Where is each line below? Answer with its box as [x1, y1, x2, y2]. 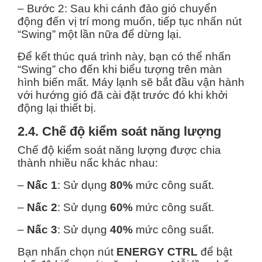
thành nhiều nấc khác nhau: [18, 156, 164, 169]
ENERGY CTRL [116, 245, 198, 258]
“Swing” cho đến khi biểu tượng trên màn [18, 63, 222, 75]
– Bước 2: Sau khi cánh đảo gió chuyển [18, 2, 217, 15]
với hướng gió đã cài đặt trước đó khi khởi [18, 88, 227, 101]
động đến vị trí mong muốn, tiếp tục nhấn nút [18, 15, 242, 27]
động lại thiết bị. [18, 101, 96, 114]
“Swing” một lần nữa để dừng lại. [18, 27, 181, 40]
